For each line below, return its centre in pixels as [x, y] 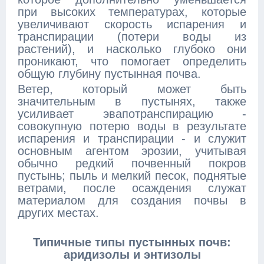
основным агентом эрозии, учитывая [132, 151]
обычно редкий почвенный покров [132, 163]
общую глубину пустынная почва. [109, 74]
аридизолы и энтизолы [132, 255]
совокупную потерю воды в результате [132, 126]
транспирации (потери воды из [132, 37]
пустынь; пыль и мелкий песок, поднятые [132, 176]
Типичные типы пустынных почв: [132, 242]
